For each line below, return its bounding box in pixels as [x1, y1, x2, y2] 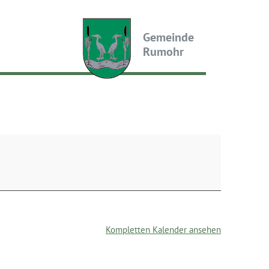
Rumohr [143, 44, 184, 59]
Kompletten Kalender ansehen [106, 224, 221, 236]
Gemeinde [143, 29, 194, 45]
